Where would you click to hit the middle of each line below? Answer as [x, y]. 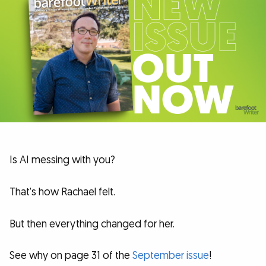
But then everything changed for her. [92, 224]
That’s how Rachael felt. [62, 192]
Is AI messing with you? [62, 160]
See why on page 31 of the [71, 256]
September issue [171, 256]
